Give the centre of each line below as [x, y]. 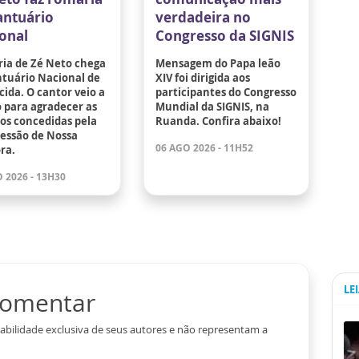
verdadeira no [204, 17]
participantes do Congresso [226, 92]
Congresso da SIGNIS [225, 35]
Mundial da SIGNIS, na [213, 106]
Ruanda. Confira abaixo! [219, 121]
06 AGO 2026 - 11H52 [205, 147]
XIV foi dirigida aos [203, 77]
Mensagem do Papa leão [218, 63]
